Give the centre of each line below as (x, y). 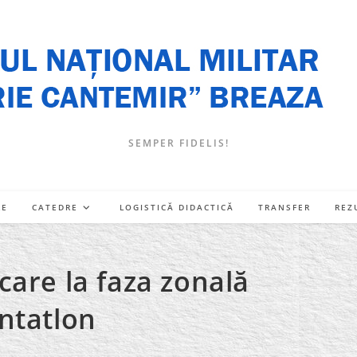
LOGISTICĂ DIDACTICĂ (177, 207)
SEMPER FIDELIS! (178, 143)
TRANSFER (284, 207)
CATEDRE (55, 207)
